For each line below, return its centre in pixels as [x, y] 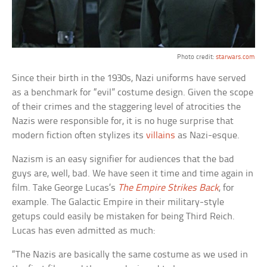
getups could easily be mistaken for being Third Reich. [124, 216]
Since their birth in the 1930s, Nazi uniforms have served [129, 78]
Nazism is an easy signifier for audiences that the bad [123, 159]
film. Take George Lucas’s [65, 188]
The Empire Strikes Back [169, 188]
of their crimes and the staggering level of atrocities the [127, 107]
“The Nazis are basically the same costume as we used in [130, 254]
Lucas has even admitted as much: [84, 231]
